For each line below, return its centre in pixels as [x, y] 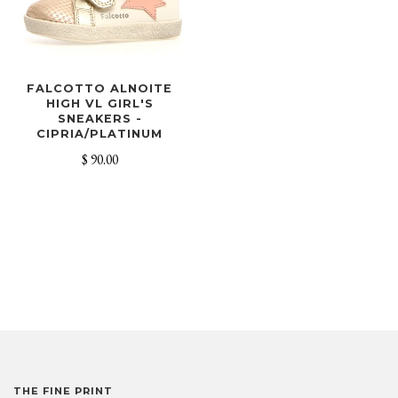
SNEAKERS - [99, 118]
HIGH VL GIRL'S [99, 103]
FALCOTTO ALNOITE [99, 88]
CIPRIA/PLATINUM [99, 133]
